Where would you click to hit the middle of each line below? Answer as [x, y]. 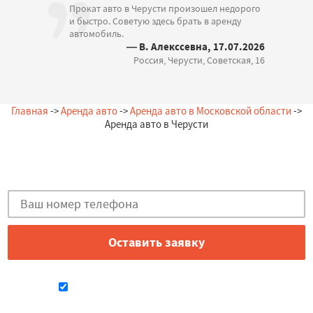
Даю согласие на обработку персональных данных [163, 288]
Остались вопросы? [156, 148]
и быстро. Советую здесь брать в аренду [155, 21]
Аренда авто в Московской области [211, 110]
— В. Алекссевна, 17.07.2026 [196, 46]
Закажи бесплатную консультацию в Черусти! [156, 169]
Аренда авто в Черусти [156, 124]
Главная [30, 110]
